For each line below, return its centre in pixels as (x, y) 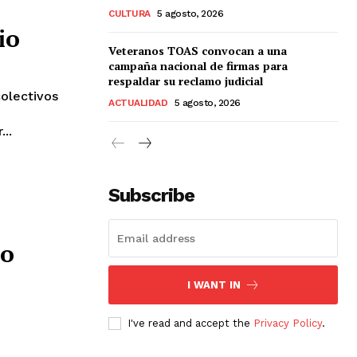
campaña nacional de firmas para (198, 65)
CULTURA (129, 13)
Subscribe (151, 195)
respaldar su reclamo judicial (186, 80)
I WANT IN (214, 284)
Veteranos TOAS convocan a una (198, 50)
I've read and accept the (190, 323)
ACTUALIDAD (138, 102)
